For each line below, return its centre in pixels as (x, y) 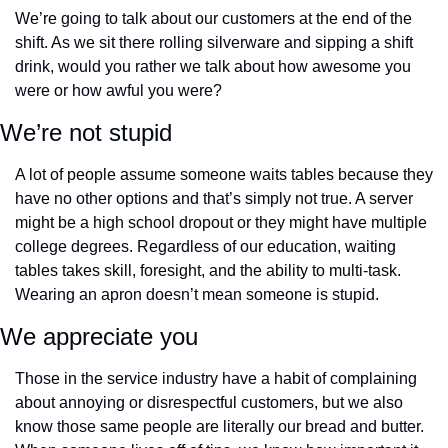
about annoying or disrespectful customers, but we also (209, 403)
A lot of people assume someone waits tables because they (224, 175)
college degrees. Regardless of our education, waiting (205, 247)
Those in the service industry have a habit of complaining (216, 379)
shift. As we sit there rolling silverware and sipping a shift (214, 43)
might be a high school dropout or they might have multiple (221, 223)
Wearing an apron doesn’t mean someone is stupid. (197, 295)
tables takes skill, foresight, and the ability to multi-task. (208, 271)
